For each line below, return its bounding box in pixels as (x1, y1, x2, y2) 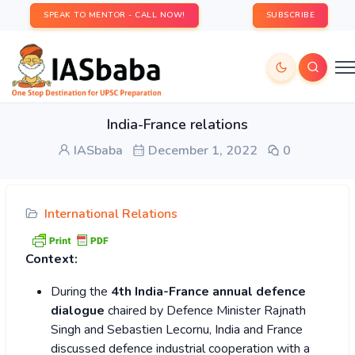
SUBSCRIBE (265, 10, 315, 21)
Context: (25, 250, 78, 269)
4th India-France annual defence (111, 283, 306, 301)
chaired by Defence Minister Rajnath (105, 302, 306, 320)
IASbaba (71, 142, 123, 159)
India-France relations (107, 115, 248, 134)
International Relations (44, 205, 177, 223)
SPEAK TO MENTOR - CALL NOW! (44, 10, 185, 21)
